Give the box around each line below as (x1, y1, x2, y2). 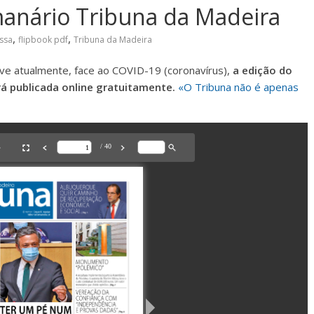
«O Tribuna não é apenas (178, 80, 299, 94)
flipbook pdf (18, 34, 68, 46)
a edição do (233, 63, 292, 77)
